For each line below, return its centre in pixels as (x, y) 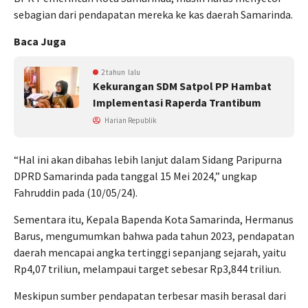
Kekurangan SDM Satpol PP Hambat (182, 86)
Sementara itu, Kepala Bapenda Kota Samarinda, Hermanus (154, 220)
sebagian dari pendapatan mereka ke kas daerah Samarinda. (153, 15)
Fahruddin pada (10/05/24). (76, 193)
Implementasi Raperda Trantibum (177, 103)
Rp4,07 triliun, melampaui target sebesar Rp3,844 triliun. (147, 269)
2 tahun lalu (121, 73)
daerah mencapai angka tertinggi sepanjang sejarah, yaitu (150, 253)
